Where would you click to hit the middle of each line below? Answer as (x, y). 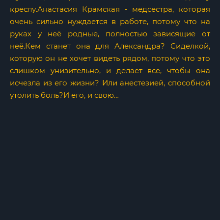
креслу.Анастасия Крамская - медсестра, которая (110, 9)
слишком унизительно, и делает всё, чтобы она (110, 70)
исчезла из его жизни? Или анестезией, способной (110, 83)
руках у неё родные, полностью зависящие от (110, 34)
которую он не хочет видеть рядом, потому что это (110, 58)
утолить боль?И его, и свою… (64, 95)
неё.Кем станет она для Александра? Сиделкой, (110, 46)
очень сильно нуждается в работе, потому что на (110, 21)
